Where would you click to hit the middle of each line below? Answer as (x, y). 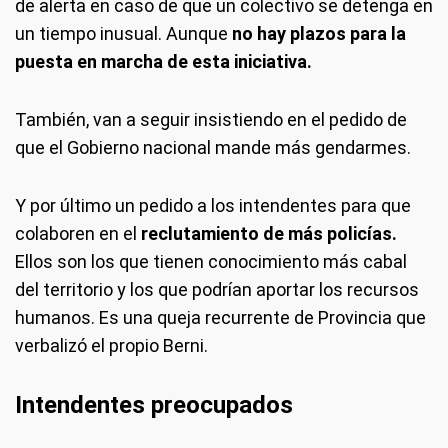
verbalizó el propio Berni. (111, 345)
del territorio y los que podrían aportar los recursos (217, 289)
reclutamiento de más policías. (269, 233)
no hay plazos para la (319, 33)
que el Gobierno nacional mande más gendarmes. (213, 147)
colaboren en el (78, 233)
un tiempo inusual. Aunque (123, 33)
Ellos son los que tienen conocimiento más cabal (211, 261)
